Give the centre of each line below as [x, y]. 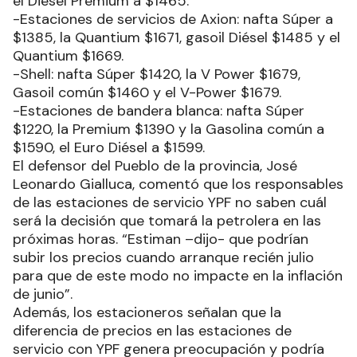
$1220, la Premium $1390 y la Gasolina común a [169, 129]
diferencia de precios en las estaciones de [152, 330]
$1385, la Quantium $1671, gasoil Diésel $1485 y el [177, 37]
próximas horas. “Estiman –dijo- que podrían [161, 239]
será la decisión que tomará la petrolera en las [167, 220]
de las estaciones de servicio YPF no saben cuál [170, 202]
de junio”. [45, 294]
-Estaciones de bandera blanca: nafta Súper [159, 110]
